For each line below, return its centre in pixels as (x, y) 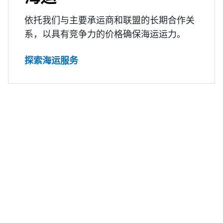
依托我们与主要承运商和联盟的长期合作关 (110, 20)
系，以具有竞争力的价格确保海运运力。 (105, 34)
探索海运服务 (51, 60)
